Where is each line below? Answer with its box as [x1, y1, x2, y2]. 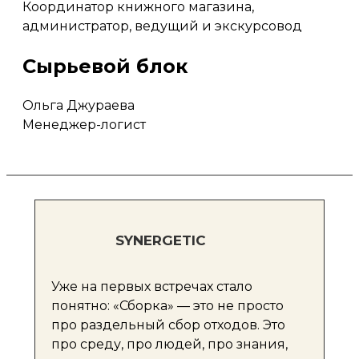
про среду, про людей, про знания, [51, 337, 288, 353]
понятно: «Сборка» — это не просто [51, 298, 284, 314]
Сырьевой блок [22, 54, 188, 78]
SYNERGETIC [115, 232, 206, 248]
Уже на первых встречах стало [51, 279, 252, 295]
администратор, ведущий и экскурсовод [22, 18, 302, 34]
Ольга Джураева [22, 98, 135, 114]
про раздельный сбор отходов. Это [51, 317, 285, 333]
